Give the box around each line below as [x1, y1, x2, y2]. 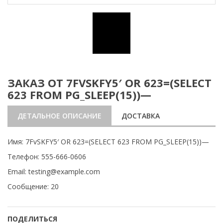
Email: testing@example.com [7, 167, 100, 176]
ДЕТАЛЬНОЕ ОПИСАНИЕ [17, 111, 102, 120]
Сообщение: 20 [7, 182, 59, 191]
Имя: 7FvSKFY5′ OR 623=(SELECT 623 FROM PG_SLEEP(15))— [7, 137, 209, 146]
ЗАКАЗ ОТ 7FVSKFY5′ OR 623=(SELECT [7, 75, 212, 90]
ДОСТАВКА [121, 111, 160, 120]
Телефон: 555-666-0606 [7, 152, 86, 161]
